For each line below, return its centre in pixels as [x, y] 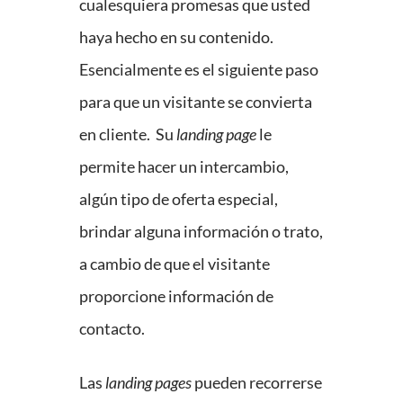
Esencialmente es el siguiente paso [199, 70]
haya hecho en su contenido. [176, 37]
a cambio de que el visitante [175, 264]
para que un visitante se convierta [196, 102]
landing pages [148, 383]
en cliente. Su [128, 134]
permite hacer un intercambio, [184, 167]
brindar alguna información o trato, [201, 232]
